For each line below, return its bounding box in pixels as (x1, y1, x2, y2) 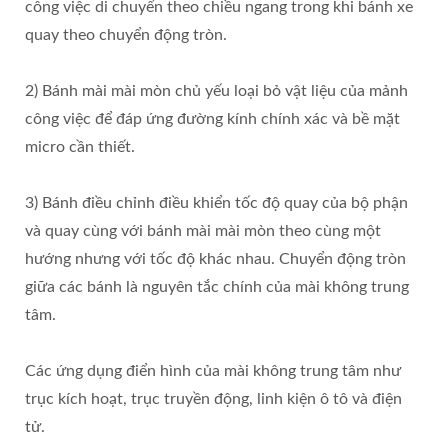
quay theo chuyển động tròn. (25, 26, 227, 43)
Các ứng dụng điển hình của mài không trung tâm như (25, 362, 401, 379)
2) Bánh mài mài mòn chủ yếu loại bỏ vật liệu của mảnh (25, 82, 408, 99)
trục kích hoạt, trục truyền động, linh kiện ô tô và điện (25, 390, 402, 407)
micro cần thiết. (25, 138, 135, 155)
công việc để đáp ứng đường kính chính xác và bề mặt (25, 110, 400, 127)
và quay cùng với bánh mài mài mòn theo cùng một (25, 222, 381, 239)
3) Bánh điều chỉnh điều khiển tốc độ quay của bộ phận (25, 194, 408, 211)
